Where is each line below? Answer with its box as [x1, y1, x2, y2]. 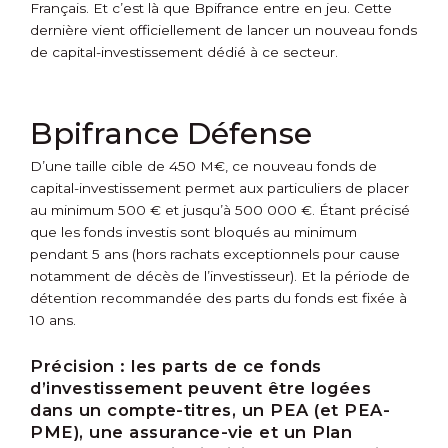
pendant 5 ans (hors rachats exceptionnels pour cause [30, 246, 400, 263]
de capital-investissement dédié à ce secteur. [30, 44, 338, 61]
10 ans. [30, 312, 76, 329]
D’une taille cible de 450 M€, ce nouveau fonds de [30, 158, 377, 175]
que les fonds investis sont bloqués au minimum [30, 224, 357, 241]
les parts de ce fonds [125, 356, 322, 377]
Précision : [30, 356, 126, 377]
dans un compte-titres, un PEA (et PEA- [30, 400, 390, 421]
